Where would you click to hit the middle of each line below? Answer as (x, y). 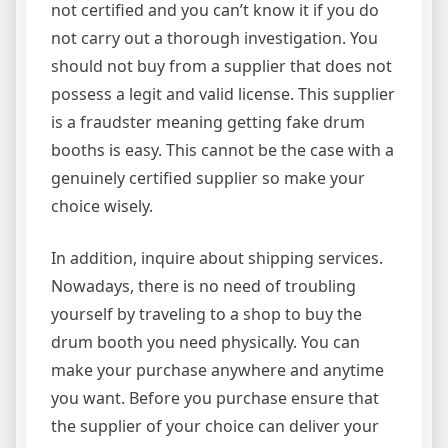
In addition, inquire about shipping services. (217, 258)
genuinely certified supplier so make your (208, 178)
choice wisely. (102, 206)
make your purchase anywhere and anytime (217, 370)
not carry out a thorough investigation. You (214, 38)
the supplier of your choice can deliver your (215, 426)
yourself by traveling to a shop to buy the (206, 314)
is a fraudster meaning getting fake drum (208, 122)
